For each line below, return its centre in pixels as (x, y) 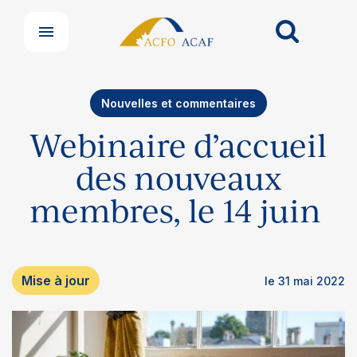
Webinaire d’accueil (178, 145)
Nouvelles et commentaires (178, 103)
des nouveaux (178, 178)
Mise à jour (56, 280)
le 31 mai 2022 (305, 280)
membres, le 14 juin (178, 210)
